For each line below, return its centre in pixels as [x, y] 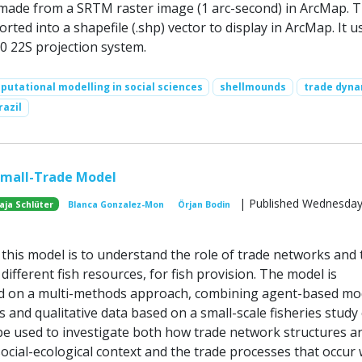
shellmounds [253, 87]
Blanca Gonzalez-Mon [116, 204]
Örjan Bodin [204, 204]
